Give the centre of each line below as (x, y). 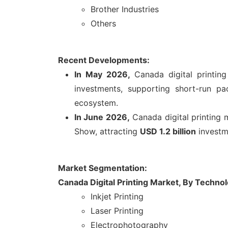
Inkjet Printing (117, 197)
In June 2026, (102, 117)
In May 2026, (104, 75)
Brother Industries (125, 9)
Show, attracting (107, 132)
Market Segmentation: (103, 168)
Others (103, 24)
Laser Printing (117, 211)
